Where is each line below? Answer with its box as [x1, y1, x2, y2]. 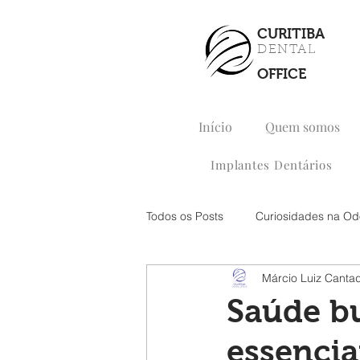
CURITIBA [257, 26, 325, 42]
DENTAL [257, 43, 317, 56]
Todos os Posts [146, 208, 223, 223]
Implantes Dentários [211, 157, 333, 173]
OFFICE [257, 66, 306, 82]
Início [198, 118, 232, 135]
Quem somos [264, 118, 340, 135]
